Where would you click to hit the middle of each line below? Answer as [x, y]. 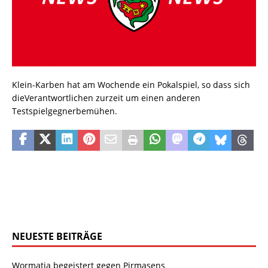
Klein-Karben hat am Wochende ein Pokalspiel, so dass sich [131, 85]
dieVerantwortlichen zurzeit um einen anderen [106, 98]
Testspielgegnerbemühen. [65, 111]
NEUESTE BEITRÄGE [57, 237]
